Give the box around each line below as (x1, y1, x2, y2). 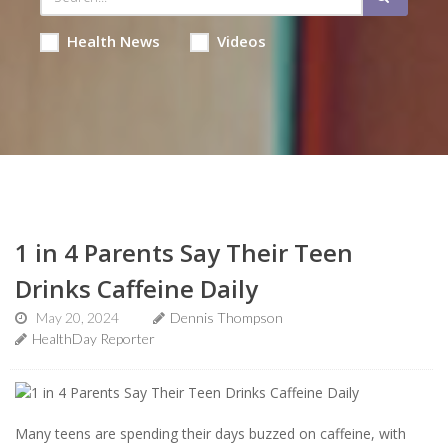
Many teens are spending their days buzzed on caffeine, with (15, 423, 406, 443)
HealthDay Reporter (32, 330, 155, 347)
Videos (216, 31, 266, 51)
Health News (66, 31, 160, 51)
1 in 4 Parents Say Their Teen (15, 236, 353, 269)
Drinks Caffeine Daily (15, 272, 258, 305)
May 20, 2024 (36, 309, 119, 326)
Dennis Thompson (170, 309, 283, 326)
